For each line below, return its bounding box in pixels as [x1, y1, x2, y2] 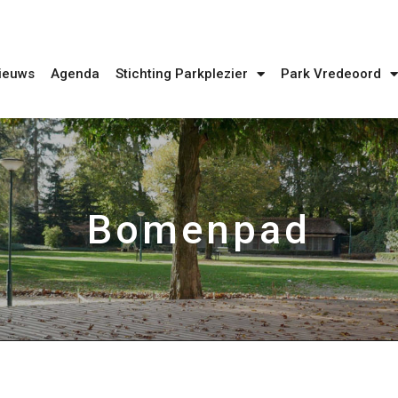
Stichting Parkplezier [115, 66, 248, 83]
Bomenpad [87, 205, 311, 253]
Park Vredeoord [281, 66, 381, 83]
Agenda [51, 66, 99, 83]
